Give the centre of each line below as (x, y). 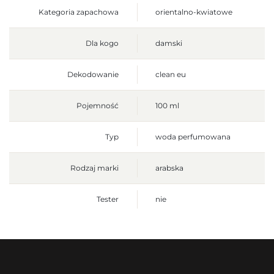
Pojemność (98, 106)
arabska (169, 168)
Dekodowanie (93, 75)
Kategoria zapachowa (79, 12)
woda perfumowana (193, 137)
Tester (108, 199)
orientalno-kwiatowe (194, 12)
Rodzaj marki (94, 168)
